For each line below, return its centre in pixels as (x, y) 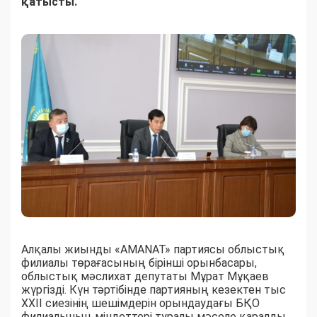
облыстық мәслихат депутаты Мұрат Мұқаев (145, 276)
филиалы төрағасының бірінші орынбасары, (139, 263)
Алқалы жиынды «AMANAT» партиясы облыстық (153, 249)
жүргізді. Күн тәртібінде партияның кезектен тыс (154, 289)
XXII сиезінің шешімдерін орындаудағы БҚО (140, 303)
